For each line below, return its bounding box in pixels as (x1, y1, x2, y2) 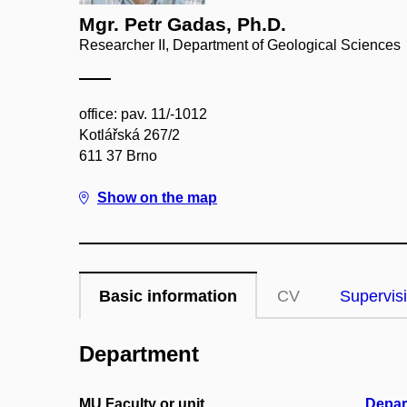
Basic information (99, 287, 237, 305)
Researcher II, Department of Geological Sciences (79, 37, 401, 53)
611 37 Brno (79, 148, 157, 164)
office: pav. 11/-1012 (79, 106, 207, 122)
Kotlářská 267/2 (79, 127, 180, 143)
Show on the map (97, 190, 217, 205)
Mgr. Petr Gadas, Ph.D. (79, 14, 286, 35)
